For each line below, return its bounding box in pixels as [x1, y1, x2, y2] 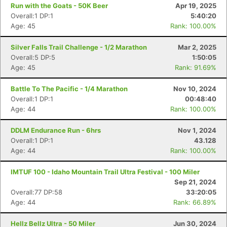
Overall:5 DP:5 [11, 53, 55, 61]
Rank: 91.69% [175, 63, 216, 71]
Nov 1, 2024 [178, 126, 216, 134]
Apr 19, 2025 [175, 2, 216, 10]
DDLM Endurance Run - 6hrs [11, 126, 101, 134]
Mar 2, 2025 [178, 43, 216, 51]
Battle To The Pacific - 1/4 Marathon [11, 85, 128, 93]
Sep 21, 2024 [174, 178, 216, 186]
